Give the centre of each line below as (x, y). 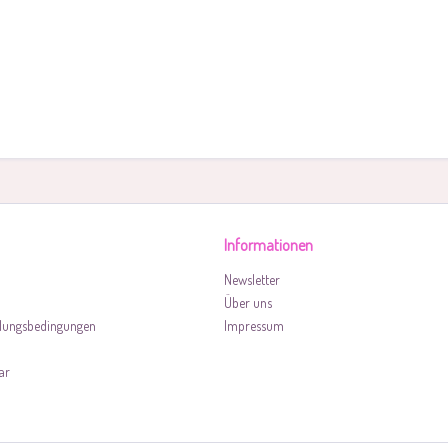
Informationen (268, 245)
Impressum (254, 325)
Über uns (248, 302)
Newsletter (252, 279)
